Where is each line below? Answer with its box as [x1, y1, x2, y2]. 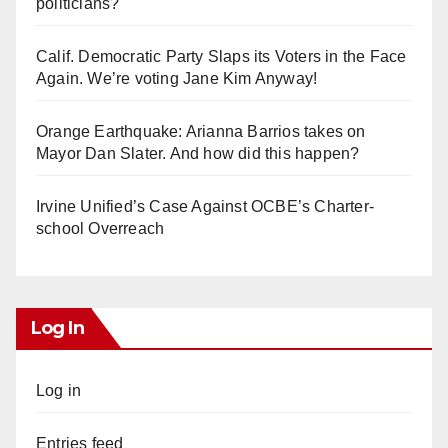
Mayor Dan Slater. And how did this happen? [36, 144, 360, 162]
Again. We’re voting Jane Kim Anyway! [36, 69, 318, 87]
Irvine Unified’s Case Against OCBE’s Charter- [36, 197, 375, 215]
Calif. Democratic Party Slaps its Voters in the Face [36, 47, 407, 65]
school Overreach [36, 219, 165, 237]
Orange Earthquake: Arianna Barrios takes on [36, 122, 366, 140]
